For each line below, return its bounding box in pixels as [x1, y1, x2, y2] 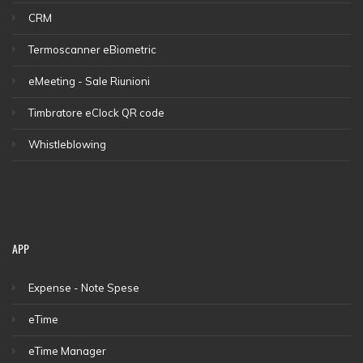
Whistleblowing [28, 137, 106, 151]
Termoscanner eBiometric [28, 42, 156, 56]
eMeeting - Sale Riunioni [28, 74, 150, 88]
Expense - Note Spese [28, 280, 139, 294]
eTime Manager [28, 344, 106, 357]
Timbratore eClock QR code [28, 105, 164, 119]
